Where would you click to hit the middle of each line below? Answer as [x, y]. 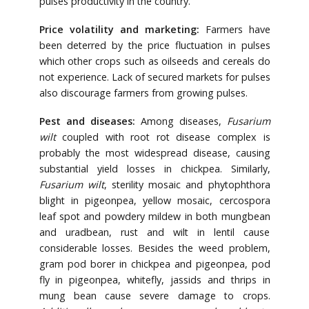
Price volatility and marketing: [122, 30]
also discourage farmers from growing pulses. [143, 93]
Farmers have [238, 30]
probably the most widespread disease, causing [154, 153]
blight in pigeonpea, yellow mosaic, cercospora [154, 201]
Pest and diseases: [90, 121]
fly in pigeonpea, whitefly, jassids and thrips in [154, 280]
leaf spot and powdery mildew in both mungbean [154, 217]
